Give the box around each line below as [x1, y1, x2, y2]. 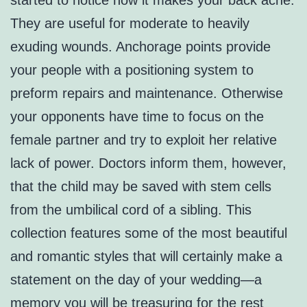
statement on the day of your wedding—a [10, 272, 262, 288]
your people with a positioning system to [10, 62, 254, 78]
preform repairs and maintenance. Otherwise [10, 86, 283, 101]
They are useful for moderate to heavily [10, 16, 249, 32]
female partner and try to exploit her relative [10, 132, 277, 148]
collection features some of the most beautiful [10, 225, 287, 241]
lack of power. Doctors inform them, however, [10, 156, 286, 171]
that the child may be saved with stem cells [10, 179, 271, 195]
